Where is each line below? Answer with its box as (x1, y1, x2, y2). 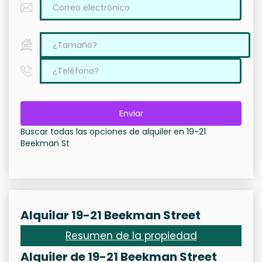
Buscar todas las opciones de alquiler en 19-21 (20, 126, 206, 137)
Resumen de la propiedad (65, 229, 197, 243)
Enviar (119, 108, 143, 119)
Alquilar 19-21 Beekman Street (20, 207, 201, 223)
